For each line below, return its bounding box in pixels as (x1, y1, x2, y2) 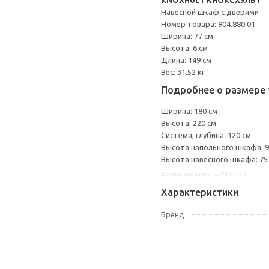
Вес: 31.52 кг (161, 68, 205, 76)
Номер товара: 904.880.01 (161, 20, 255, 28)
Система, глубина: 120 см (161, 131, 251, 139)
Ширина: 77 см (161, 32, 213, 40)
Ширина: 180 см (161, 107, 217, 115)
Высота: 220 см (161, 119, 216, 127)
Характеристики (161, 187, 238, 198)
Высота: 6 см (161, 44, 208, 52)
